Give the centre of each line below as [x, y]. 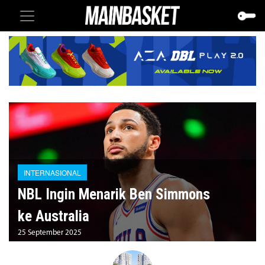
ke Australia [54, 216]
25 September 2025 [50, 232]
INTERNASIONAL [52, 172]
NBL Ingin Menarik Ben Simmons [114, 194]
